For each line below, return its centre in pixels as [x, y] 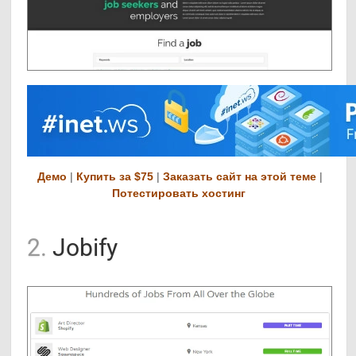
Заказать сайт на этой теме [240, 176]
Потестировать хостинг [178, 193]
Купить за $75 [115, 176]
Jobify [83, 247]
